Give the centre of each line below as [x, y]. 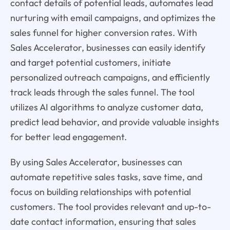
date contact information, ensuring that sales [103, 221]
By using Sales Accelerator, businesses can [96, 162]
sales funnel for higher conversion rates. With [103, 32]
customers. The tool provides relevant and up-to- [110, 206]
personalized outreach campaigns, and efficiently [110, 77]
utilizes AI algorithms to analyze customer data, [107, 107]
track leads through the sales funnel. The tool [102, 92]
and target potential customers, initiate [90, 62]
